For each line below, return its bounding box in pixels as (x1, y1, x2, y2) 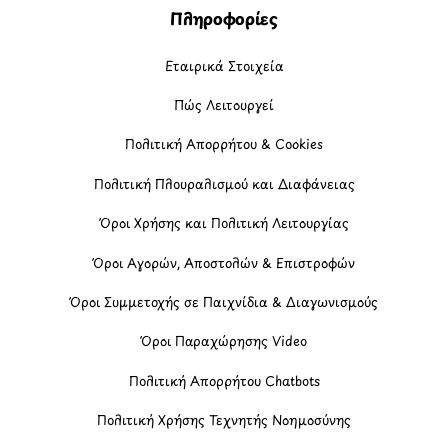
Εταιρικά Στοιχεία (164, 55, 284, 75)
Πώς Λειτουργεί (174, 95, 274, 115)
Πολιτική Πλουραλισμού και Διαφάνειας (93, 173, 355, 193)
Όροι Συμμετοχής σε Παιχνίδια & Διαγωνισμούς (70, 291, 378, 311)
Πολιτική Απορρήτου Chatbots (128, 370, 320, 390)
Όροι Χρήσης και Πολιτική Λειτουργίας (99, 213, 349, 233)
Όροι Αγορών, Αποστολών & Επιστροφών (93, 252, 355, 272)
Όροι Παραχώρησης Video (141, 331, 307, 351)
